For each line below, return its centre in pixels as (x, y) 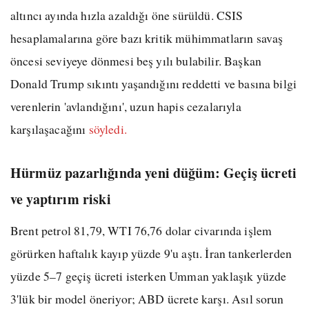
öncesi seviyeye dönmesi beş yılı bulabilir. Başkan (136, 60)
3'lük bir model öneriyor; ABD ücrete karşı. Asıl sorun (147, 298)
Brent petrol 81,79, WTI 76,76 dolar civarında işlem (141, 230)
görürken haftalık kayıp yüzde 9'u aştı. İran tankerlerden (151, 253)
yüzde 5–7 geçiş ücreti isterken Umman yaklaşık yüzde (149, 276)
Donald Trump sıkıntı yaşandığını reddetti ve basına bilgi (154, 83)
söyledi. (108, 129)
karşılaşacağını (50, 129)
